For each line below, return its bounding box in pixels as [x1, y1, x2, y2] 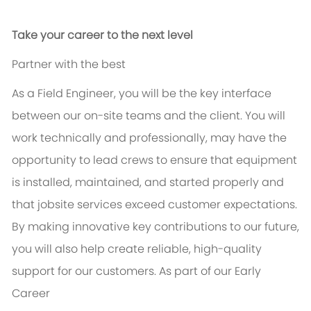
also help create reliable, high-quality [54, 241, 262, 258]
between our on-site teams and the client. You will [11, 108, 285, 124]
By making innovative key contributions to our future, [11, 219, 299, 235]
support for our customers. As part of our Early [11, 263, 261, 280]
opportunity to [11, 152, 90, 169]
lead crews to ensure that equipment [92, 152, 297, 169]
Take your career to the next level [11, 27, 193, 44]
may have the [210, 130, 287, 146]
